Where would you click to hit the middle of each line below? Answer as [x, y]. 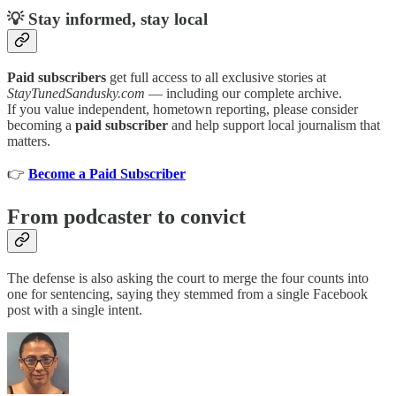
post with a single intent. [75, 309]
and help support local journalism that [274, 125]
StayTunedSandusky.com [76, 93]
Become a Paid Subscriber [107, 173]
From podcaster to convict [126, 216]
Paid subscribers [57, 77]
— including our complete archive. [244, 93]
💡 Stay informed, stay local [107, 19]
